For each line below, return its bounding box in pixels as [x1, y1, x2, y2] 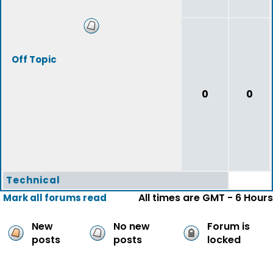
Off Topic [12, 53, 57, 66]
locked [207, 233, 241, 247]
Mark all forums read [3, 191, 107, 204]
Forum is [207, 219, 250, 233]
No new [113, 219, 150, 233]
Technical [6, 174, 60, 186]
